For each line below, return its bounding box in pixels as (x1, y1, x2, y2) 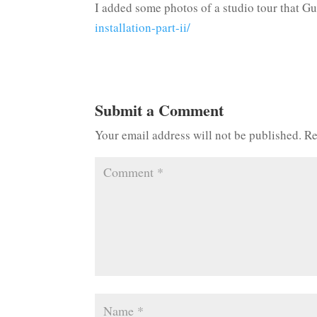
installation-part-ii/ (95, 19, 191, 36)
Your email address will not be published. (95, 127, 302, 144)
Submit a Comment (95, 98, 224, 122)
